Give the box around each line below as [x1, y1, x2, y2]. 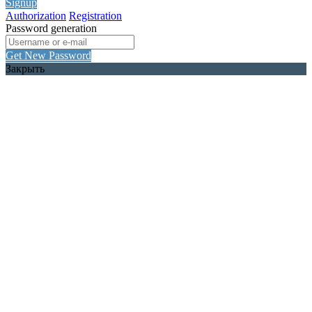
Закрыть [6, 62, 45, 75]
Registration [69, 9, 122, 22]
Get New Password [6, 49, 91, 62]
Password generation [6, 22, 97, 34]
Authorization [6, 9, 66, 22]
